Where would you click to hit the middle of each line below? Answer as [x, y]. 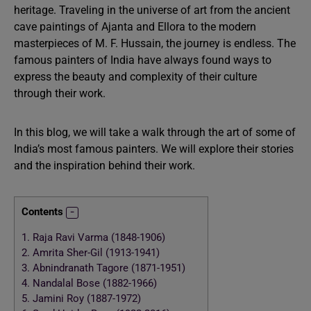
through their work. [60, 93]
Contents [42, 212]
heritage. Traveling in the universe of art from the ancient [152, 10]
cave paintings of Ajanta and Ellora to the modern [135, 27]
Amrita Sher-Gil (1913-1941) [95, 253]
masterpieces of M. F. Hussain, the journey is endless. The [155, 43]
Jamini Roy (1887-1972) [85, 299]
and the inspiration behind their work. [104, 166]
